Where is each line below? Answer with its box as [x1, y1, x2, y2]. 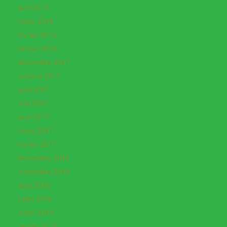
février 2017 [17, 138, 56, 149]
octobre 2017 [17, 70, 60, 81]
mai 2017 [17, 97, 48, 108]
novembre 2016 [17, 166, 69, 177]
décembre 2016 [17, 152, 69, 163]
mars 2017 [17, 125, 53, 136]
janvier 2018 [17, 43, 57, 54]
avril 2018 [17, 2, 49, 13]
